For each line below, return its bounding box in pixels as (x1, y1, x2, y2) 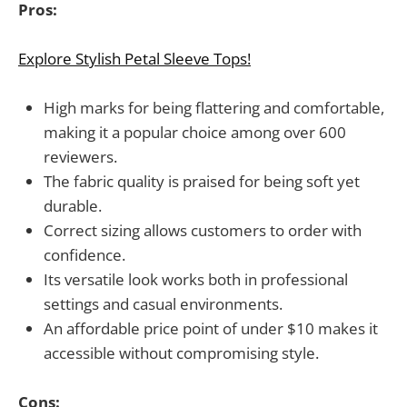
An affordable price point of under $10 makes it (44, 318, 378, 340)
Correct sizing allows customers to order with (44, 220, 362, 242)
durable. (44, 195, 102, 217)
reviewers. (44, 146, 117, 168)
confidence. (44, 244, 125, 266)
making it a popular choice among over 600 (44, 122, 346, 144)
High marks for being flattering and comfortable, (44, 97, 384, 119)
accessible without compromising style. (44, 342, 319, 364)
